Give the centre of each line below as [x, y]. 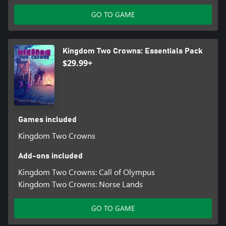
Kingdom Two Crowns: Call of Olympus [86, 172]
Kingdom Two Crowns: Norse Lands [80, 184]
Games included [47, 119]
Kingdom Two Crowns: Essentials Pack [132, 51]
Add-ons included [50, 156]
